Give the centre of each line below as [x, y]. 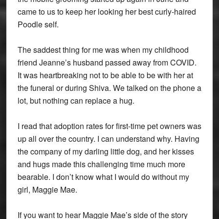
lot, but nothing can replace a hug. [76, 101]
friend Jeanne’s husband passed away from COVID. [107, 63]
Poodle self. [38, 24]
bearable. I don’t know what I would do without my [103, 177]
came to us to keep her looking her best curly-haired [107, 12]
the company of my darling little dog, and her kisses [106, 152]
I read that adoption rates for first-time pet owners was [109, 126]
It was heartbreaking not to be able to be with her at [105, 75]
